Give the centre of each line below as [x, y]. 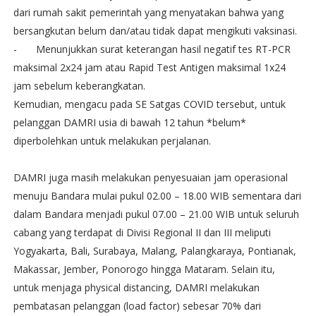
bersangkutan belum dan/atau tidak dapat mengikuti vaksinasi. [155, 30]
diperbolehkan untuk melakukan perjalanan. [112, 140]
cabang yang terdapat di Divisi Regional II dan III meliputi [142, 232]
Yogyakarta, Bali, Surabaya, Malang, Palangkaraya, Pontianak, [154, 250]
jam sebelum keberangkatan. [79, 85]
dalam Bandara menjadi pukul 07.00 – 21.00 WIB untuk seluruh [156, 214]
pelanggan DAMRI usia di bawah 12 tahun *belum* [129, 122]
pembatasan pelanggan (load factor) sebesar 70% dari [137, 305]
